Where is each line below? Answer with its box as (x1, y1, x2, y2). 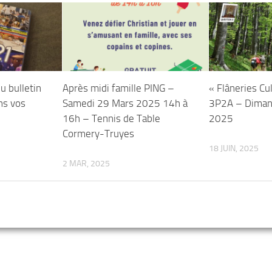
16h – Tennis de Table (63, 112, 161, 125)
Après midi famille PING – (63, 82, 175, 95)
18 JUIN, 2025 (209, 143, 259, 154)
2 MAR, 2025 (63, 158, 110, 169)
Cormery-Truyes (63, 127, 135, 140)
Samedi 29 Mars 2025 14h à (63, 97, 188, 110)
